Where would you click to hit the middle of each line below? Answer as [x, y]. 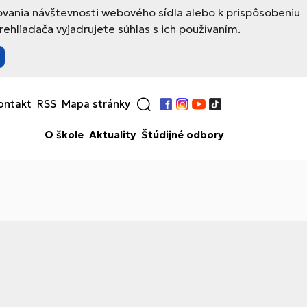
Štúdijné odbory [182, 135]
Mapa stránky [96, 104]
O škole [64, 135]
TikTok [223, 112]
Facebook [183, 112]
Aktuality [112, 135]
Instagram [200, 112]
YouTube [212, 112]
